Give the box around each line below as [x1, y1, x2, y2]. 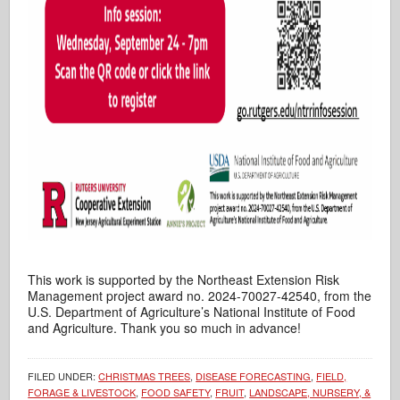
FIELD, [316, 368, 347, 383]
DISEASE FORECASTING [196, 368, 312, 383]
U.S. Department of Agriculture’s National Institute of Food [28, 302, 356, 321]
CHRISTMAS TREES [98, 368, 191, 383]
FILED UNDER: [28, 368, 99, 383]
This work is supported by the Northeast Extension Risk [28, 270, 340, 288]
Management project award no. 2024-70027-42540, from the [28, 286, 372, 304]
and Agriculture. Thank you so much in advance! [28, 318, 302, 337]
